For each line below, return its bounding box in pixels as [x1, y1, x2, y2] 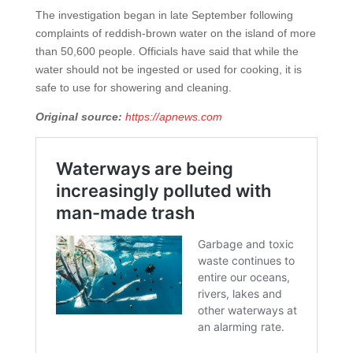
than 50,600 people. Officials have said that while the [35, 44, 299, 58]
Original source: [35, 110, 122, 123]
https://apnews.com [124, 110, 222, 123]
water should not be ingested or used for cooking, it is [35, 62, 302, 76]
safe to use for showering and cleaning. [35, 80, 232, 94]
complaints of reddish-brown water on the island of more [35, 26, 316, 39]
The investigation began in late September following [35, 8, 293, 21]
